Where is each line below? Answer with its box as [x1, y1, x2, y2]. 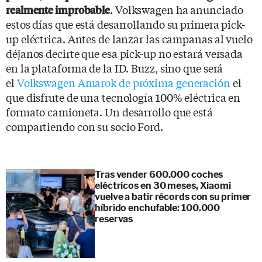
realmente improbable [6, 2, 110, 17]
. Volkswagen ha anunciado [110, 1, 243, 17]
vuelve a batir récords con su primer [95, 191, 251, 202]
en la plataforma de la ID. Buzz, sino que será [6, 60, 223, 75]
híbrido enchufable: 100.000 [95, 202, 220, 213]
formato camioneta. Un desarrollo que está [6, 104, 213, 119]
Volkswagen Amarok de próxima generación [16, 74, 230, 90]
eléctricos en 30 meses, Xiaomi [95, 180, 231, 191]
